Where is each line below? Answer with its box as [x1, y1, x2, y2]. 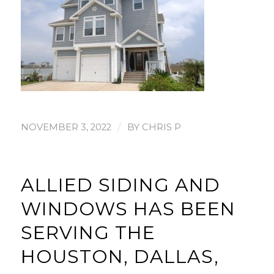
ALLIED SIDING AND [20, 173, 220, 196]
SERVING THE [20, 221, 155, 244]
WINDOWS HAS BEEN [20, 197, 235, 220]
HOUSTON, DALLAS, [20, 245, 219, 268]
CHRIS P [141, 121, 181, 133]
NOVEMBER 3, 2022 [20, 121, 111, 133]
